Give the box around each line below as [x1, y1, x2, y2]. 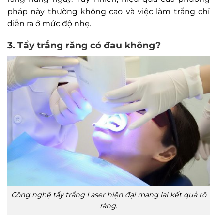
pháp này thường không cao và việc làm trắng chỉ [7, 6, 210, 16]
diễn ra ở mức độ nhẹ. [7, 18, 91, 28]
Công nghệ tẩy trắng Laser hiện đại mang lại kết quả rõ [11, 190, 206, 199]
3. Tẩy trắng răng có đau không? [7, 39, 161, 51]
